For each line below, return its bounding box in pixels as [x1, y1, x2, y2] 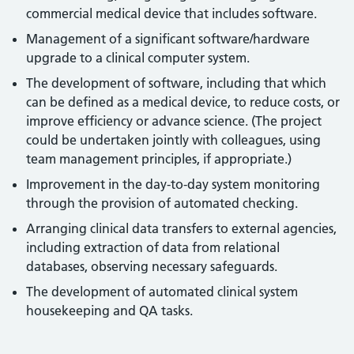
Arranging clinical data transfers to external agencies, [26, 220, 337, 236]
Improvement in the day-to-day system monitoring [26, 176, 321, 192]
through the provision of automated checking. [26, 195, 299, 211]
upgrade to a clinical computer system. [26, 50, 250, 66]
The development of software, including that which [26, 75, 327, 91]
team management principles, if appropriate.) [26, 151, 292, 167]
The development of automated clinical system [26, 284, 299, 299]
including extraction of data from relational [26, 239, 281, 255]
